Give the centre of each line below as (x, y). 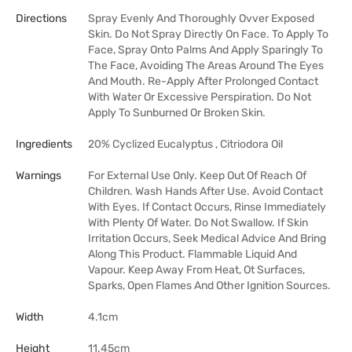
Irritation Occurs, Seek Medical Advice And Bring (207, 238)
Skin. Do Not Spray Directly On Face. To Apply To (208, 34)
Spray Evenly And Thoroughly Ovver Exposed (201, 18)
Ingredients (44, 144)
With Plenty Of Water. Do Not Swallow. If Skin (198, 223)
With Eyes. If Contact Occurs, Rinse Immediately (207, 207)
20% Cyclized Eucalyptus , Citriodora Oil (185, 144)
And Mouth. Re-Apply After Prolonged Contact (203, 81)
